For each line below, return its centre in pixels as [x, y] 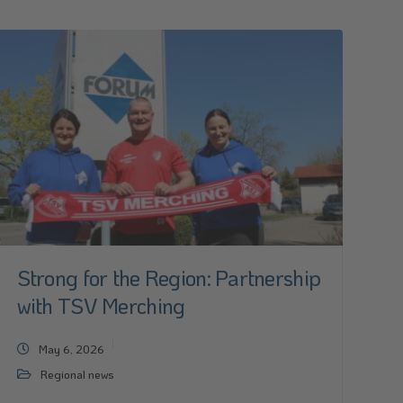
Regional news [77, 374]
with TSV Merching [101, 305]
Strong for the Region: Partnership [169, 278]
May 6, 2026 [71, 349]
